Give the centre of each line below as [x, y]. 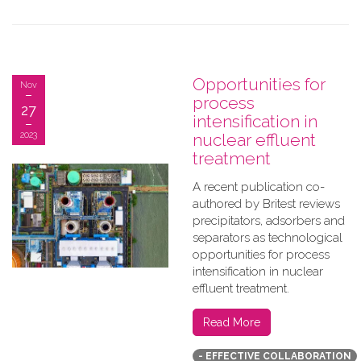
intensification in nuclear [258, 272]
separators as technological [268, 238]
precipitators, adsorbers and [269, 221]
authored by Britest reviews [266, 204]
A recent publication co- [259, 187]
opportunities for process [261, 255]
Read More [232, 322]
